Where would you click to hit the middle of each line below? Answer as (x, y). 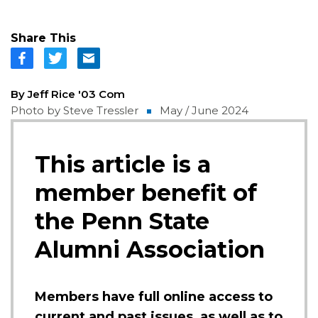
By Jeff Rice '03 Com (68, 94)
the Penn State (122, 221)
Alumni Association (150, 250)
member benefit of (146, 193)
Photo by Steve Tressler (75, 110)
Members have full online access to (154, 297)
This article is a (123, 164)
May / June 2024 (204, 110)
